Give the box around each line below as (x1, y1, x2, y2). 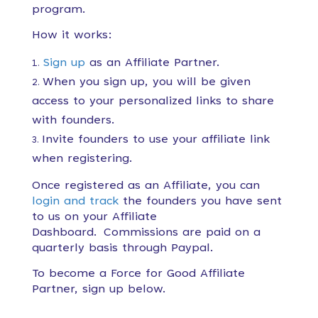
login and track (31, 196, 119, 207)
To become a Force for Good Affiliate (31, 268, 245, 280)
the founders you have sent (118, 196, 282, 207)
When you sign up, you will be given (42, 77, 251, 88)
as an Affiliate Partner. (84, 57, 219, 69)
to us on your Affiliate (31, 212, 157, 223)
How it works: (31, 30, 112, 41)
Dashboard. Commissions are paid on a (31, 227, 261, 238)
